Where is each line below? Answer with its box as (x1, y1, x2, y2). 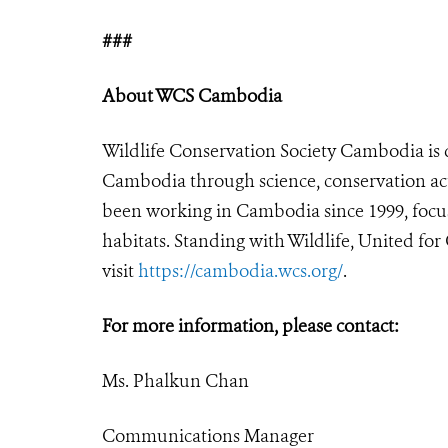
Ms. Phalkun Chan (102, 368, 249, 393)
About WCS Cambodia (102, 83, 282, 108)
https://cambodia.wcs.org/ (138, 258, 343, 283)
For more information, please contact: (102, 313, 399, 338)
